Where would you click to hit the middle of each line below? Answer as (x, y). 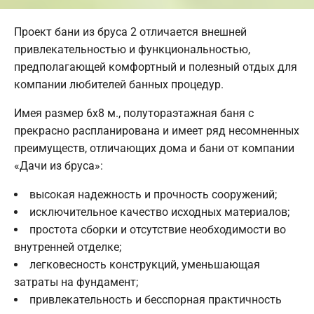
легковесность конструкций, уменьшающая (145, 265)
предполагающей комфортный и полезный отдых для (156, 67)
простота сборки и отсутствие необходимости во (158, 230)
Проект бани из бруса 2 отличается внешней (130, 32)
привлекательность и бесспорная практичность (156, 300)
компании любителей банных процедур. (119, 85)
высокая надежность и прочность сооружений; (153, 195)
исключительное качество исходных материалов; (159, 212)
